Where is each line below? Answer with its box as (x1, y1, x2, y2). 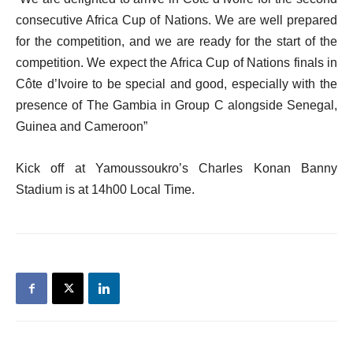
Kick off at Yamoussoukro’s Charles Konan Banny (16, 161, 337, 175)
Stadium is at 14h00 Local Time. (16, 182, 195, 196)
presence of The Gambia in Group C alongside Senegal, (16, 98, 337, 112)
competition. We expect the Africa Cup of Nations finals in (16, 55, 337, 69)
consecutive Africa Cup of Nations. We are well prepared (16, 13, 337, 27)
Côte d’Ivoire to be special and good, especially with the (16, 76, 337, 91)
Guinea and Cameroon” (16, 119, 147, 133)
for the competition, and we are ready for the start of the (16, 34, 337, 48)
